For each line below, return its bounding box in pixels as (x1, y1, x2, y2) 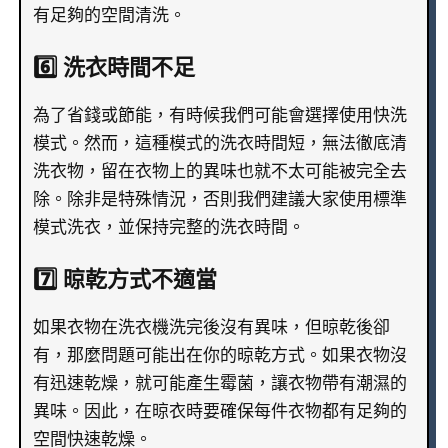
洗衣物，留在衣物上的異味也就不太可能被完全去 (32, 162, 407, 182)
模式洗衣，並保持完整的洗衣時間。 (32, 218, 305, 238)
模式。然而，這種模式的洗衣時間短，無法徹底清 (32, 134, 407, 154)
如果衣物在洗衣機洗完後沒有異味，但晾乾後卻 (32, 318, 390, 338)
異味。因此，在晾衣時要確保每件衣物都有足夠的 (32, 402, 407, 422)
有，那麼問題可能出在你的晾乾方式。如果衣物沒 (32, 346, 407, 366)
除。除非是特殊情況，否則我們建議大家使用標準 (32, 190, 407, 210)
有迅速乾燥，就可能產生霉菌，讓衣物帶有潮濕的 (32, 374, 407, 394)
